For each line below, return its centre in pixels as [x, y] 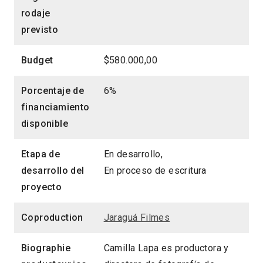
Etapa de [41, 154]
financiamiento [55, 107]
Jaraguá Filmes [137, 218]
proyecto [42, 187]
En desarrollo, [133, 154]
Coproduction [52, 218]
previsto [40, 30]
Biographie [46, 248]
